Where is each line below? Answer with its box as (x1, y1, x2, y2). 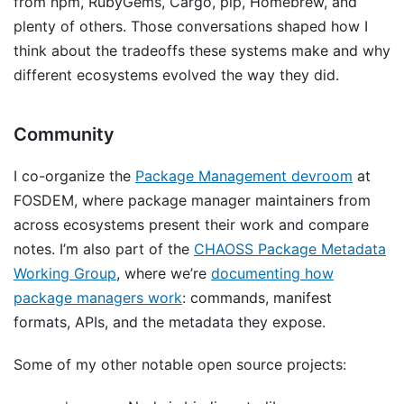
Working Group (14, 264, 116, 282)
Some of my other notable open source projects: (14, 355, 346, 373)
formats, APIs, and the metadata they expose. (14, 313, 326, 331)
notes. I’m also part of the (14, 240, 194, 258)
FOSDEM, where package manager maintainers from (14, 191, 371, 209)
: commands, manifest (182, 289, 332, 307)
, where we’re (116, 264, 211, 282)
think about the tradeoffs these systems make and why (14, 41, 390, 60)
